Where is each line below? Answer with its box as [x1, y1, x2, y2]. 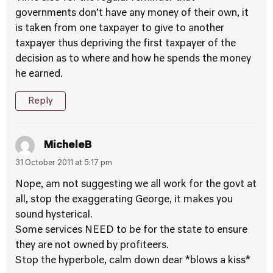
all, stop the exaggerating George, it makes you [15, 195, 233, 205]
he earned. [15, 69, 63, 79]
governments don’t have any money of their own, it [15, 9, 249, 18]
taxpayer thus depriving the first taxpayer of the [15, 39, 236, 49]
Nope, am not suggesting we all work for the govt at [15, 180, 257, 190]
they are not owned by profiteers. [15, 241, 169, 250]
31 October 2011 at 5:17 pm [15, 160, 112, 167]
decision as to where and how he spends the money [15, 54, 251, 64]
